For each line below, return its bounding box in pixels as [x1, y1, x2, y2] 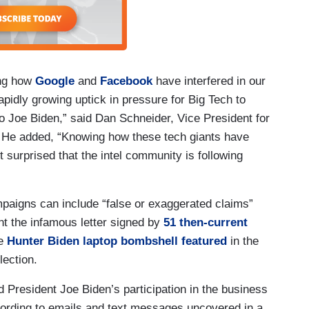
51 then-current [163, 215, 248, 229]
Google [35, 74, 74, 88]
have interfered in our [152, 74, 266, 88]
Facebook [100, 74, 152, 88]
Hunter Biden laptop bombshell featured [7, 234, 227, 248]
